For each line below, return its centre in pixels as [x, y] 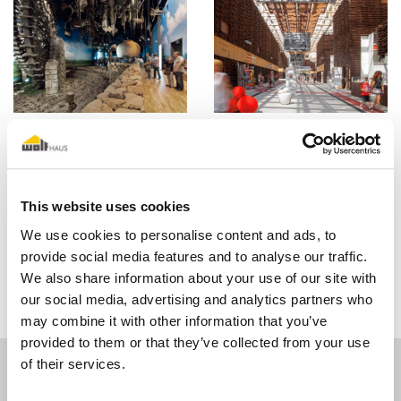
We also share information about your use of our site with [199, 277]
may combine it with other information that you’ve [174, 320]
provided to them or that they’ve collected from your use [195, 342]
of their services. [73, 363]
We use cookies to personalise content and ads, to [179, 235]
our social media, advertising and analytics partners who [196, 299]
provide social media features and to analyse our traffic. [194, 256]
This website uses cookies [106, 207]
